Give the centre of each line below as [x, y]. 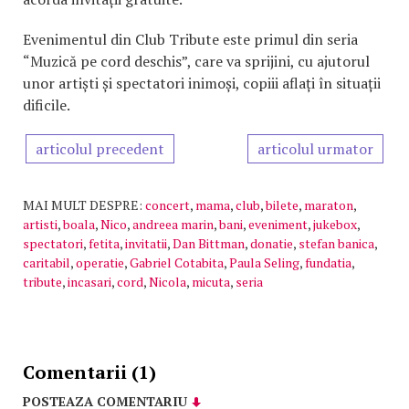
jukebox [335, 224]
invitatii [146, 243]
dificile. [47, 105]
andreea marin [173, 224]
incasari [89, 281]
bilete [282, 204]
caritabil [47, 262]
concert [168, 204]
